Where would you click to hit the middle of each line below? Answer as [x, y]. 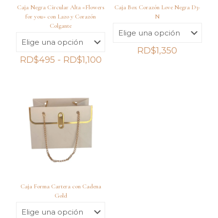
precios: [118, 78]
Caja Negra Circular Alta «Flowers [61, 8]
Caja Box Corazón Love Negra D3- [157, 8]
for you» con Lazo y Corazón [61, 17]
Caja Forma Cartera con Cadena [61, 186]
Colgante [61, 26]
